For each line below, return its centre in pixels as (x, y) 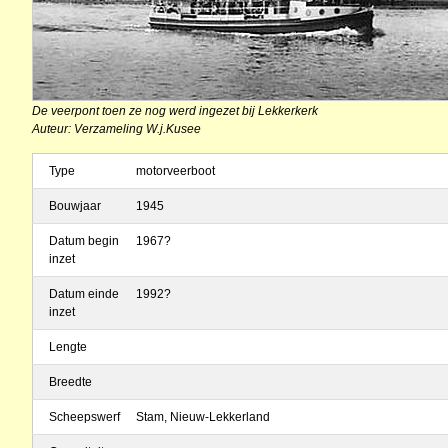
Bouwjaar (75, 206)
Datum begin (84, 241)
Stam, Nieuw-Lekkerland (203, 417)
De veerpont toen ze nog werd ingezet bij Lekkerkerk (175, 110)
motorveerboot (175, 171)
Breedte (70, 382)
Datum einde (84, 294)
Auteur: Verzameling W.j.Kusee (116, 128)
